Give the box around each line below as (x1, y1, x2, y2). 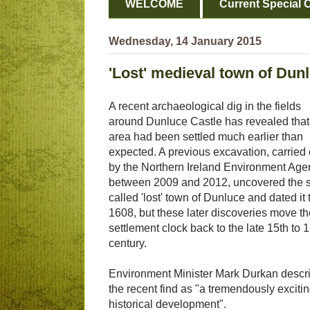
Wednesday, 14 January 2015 (109, 35, 262, 48)
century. (109, 237, 147, 250)
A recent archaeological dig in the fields (109, 100, 301, 113)
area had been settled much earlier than (109, 131, 303, 143)
